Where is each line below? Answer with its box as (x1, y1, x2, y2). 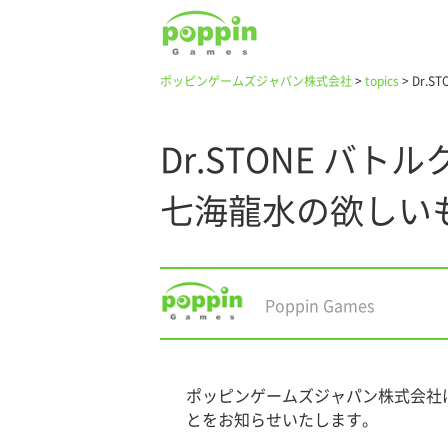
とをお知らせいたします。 (185, 412, 378, 428)
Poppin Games (265, 298, 374, 314)
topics (365, 75, 399, 87)
